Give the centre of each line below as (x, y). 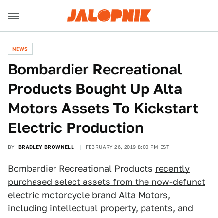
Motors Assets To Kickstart (103, 108)
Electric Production (76, 127)
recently (173, 169)
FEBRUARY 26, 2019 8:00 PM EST (127, 147)
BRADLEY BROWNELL (46, 147)
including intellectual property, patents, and (100, 208)
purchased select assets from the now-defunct (107, 182)
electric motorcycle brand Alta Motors (88, 195)
